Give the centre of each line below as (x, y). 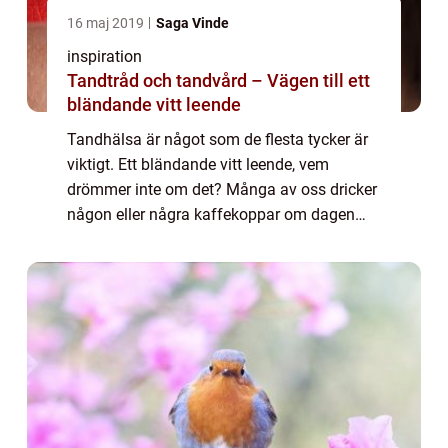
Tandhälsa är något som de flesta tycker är (217, 139)
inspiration (104, 56)
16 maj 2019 (107, 23)
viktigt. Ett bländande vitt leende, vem (198, 164)
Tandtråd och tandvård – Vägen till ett (218, 80)
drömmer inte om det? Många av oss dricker (222, 189)
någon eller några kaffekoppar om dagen (211, 214)
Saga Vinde (192, 23)
